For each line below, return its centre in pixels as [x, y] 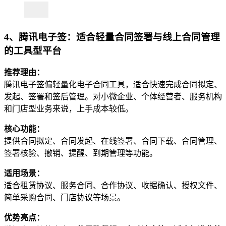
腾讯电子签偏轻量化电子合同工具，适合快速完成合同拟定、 [113, 85]
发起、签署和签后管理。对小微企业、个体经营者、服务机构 [113, 97]
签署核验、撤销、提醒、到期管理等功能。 [81, 153]
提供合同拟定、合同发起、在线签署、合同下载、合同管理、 [113, 141]
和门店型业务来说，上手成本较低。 [69, 109]
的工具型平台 [33, 50]
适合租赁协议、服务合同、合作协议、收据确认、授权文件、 [113, 186]
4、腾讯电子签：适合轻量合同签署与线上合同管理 [112, 37]
